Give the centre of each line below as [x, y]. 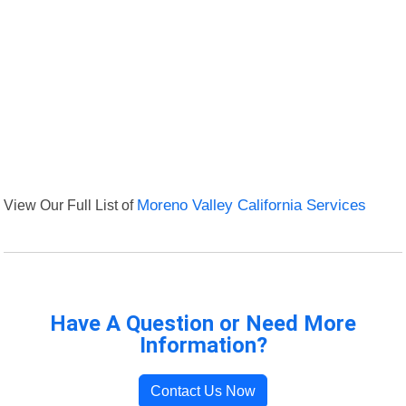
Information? [203, 346]
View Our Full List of [71, 205]
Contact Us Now [203, 391]
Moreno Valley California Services [252, 206]
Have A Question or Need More [203, 324]
